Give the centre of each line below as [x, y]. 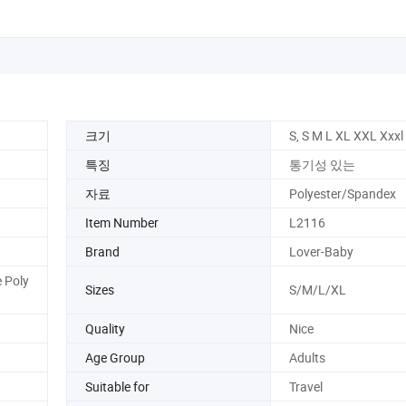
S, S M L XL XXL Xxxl [346, 135]
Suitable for [117, 386]
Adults [307, 357]
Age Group [115, 357]
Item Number [122, 222]
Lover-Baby [321, 251]
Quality [105, 328]
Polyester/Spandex [342, 193]
